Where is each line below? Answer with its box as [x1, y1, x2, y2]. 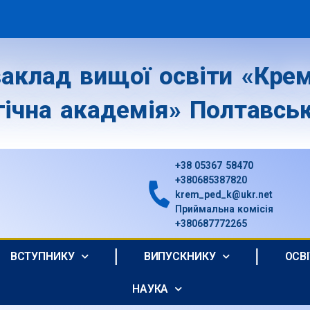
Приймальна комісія [174, 203, 274, 215]
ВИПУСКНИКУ [143, 249, 216, 263]
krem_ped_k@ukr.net [174, 189, 273, 200]
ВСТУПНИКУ [10, 249, 75, 263]
